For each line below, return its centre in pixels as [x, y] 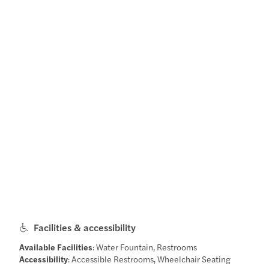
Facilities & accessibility [85, 227]
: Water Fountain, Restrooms [145, 246]
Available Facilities [56, 246]
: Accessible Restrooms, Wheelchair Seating [150, 258]
